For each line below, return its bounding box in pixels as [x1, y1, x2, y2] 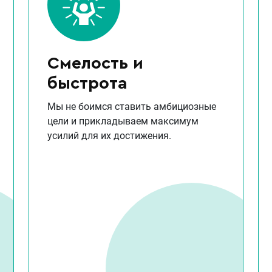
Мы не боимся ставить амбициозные [47, 101, 217, 113]
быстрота [47, 75, 128, 92]
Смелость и [47, 55, 144, 72]
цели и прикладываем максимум [47, 115, 199, 127]
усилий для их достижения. [47, 130, 172, 142]
